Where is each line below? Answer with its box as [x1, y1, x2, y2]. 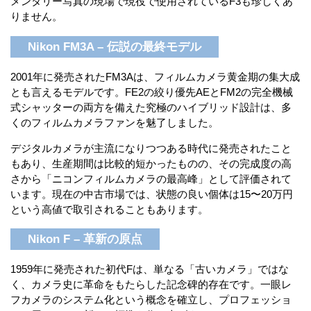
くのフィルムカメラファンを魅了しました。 [10, 116, 219, 128]
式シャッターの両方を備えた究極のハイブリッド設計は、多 [10, 101, 292, 113]
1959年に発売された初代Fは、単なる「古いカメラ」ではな [10, 263, 289, 276]
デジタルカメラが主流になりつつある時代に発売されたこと [10, 142, 292, 154]
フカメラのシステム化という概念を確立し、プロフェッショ [10, 294, 292, 306]
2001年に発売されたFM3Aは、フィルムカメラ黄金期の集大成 [10, 70, 300, 83]
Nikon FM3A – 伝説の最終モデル [28, 40, 201, 53]
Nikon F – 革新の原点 [28, 233, 142, 246]
